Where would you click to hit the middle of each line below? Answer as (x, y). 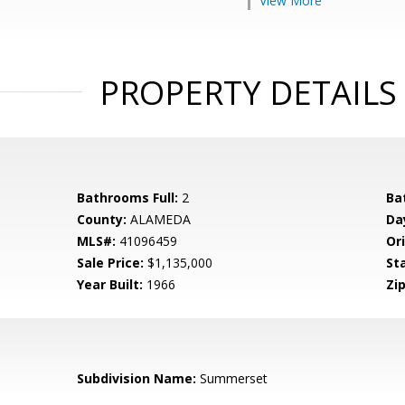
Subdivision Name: (137, 378)
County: (102, 219)
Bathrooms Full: (128, 198)
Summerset (232, 378)
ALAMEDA (159, 219)
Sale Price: (111, 263)
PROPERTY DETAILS (248, 93)
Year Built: (110, 284)
